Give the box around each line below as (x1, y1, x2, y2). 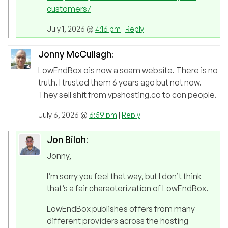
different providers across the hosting (47, 216, 188, 226)
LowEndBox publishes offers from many (47, 204, 195, 214)
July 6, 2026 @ (38, 110, 89, 120)
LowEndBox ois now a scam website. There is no (38, 65, 218, 76)
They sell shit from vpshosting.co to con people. (38, 90, 217, 100)
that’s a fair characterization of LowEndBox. (47, 183, 208, 194)
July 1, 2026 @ (47, 24, 95, 34)
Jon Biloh (47, 134, 86, 146)
